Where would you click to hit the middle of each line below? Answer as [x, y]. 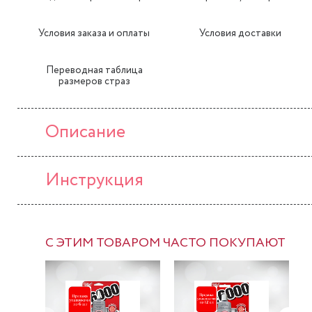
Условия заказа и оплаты [94, 33]
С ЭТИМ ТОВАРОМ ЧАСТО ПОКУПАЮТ [165, 243]
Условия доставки [240, 33]
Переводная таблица [94, 70]
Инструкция [94, 180]
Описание [85, 132]
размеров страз [94, 81]
